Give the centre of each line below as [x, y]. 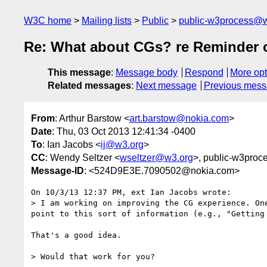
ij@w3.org [122, 144]
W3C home [48, 21]
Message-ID [58, 170]
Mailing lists [107, 21]
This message [79, 73]
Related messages [89, 86]
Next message [166, 86]
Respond [204, 73]
